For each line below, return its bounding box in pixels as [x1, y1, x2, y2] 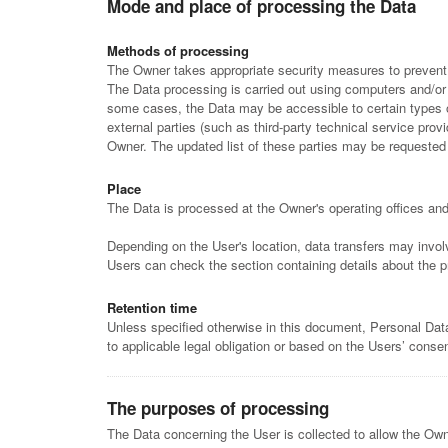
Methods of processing [107, 41, 249, 60]
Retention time [107, 298, 197, 317]
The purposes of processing [107, 396, 329, 420]
